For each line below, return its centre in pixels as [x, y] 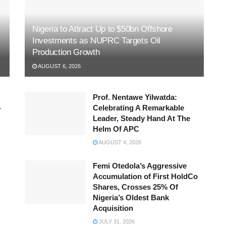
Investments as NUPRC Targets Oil [96, 41]
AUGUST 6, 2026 [59, 66]
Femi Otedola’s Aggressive [139, 166]
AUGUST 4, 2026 [119, 143]
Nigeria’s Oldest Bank [131, 198]
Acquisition [113, 208]
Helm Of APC [116, 129]
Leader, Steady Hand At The [141, 119]
